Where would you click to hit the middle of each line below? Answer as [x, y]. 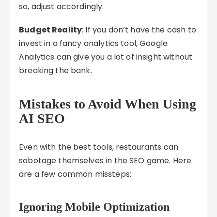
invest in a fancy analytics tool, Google [93, 43]
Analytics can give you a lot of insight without [106, 57]
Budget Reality [51, 30]
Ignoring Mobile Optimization [94, 207]
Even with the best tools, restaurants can [99, 147]
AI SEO [42, 118]
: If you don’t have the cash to [139, 30]
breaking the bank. [55, 70]
